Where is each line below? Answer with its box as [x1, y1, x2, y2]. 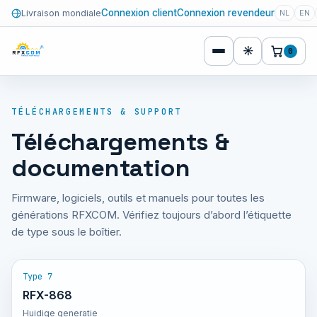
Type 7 [23, 271, 52, 282]
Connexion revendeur [177, 7, 275, 18]
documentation [11, 153, 190, 183]
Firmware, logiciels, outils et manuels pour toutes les [11, 191, 265, 204]
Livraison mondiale [21, 7, 101, 18]
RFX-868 [23, 288, 72, 302]
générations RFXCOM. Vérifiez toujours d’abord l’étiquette [11, 208, 292, 221]
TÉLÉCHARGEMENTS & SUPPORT [11, 106, 182, 117]
